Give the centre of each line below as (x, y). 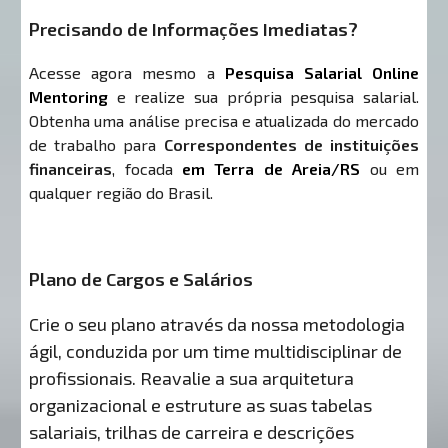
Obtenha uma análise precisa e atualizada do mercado (224, 121)
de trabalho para (96, 145)
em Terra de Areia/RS (271, 169)
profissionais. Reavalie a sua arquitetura (192, 378)
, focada (147, 169)
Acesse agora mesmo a (127, 73)
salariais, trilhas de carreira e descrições (192, 432)
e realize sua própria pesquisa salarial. (263, 97)
